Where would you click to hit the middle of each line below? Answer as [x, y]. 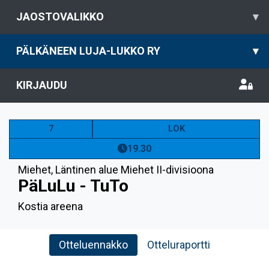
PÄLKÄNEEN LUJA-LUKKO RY [88, 51]
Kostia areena [50, 206]
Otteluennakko [93, 245]
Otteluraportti [179, 245]
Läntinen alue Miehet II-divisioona [134, 170]
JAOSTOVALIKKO [60, 17]
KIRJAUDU [42, 85]
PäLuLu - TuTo [73, 186]
